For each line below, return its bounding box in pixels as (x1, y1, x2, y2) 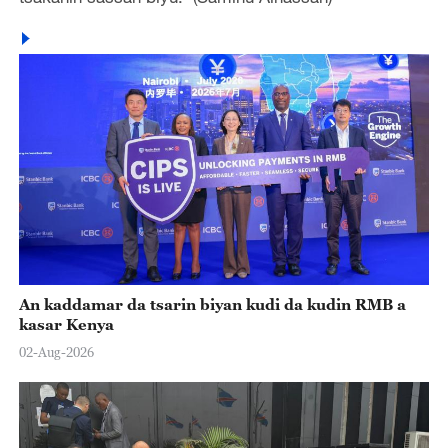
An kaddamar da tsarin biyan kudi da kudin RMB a (18, 295, 406, 314)
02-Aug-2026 (18, 343, 94, 360)
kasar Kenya (18, 315, 114, 334)
